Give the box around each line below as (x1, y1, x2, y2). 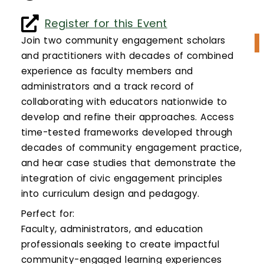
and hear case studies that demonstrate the (21, 157, 236, 169)
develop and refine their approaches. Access (21, 111, 235, 123)
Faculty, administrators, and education (21, 222, 203, 235)
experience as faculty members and (21, 65, 193, 77)
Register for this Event (45, 16, 167, 31)
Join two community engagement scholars (21, 34, 226, 47)
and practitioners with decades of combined (21, 49, 234, 62)
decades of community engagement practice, (21, 141, 242, 154)
